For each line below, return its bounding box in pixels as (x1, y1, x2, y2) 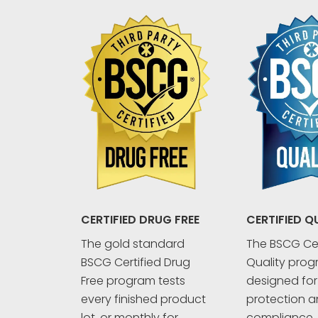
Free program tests (81, 273, 185, 290)
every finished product (81, 291, 206, 308)
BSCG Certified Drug (81, 254, 190, 271)
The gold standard (81, 236, 185, 253)
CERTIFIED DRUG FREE (81, 212, 199, 229)
